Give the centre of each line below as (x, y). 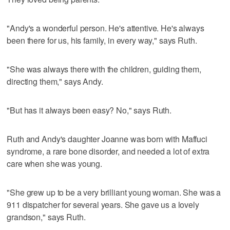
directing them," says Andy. (55, 81)
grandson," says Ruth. (46, 217)
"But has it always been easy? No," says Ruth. (89, 110)
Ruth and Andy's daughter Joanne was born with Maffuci (107, 139)
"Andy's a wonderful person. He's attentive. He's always (106, 28)
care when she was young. (54, 163)
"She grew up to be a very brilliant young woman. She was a (114, 192)
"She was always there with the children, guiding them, (104, 69)
